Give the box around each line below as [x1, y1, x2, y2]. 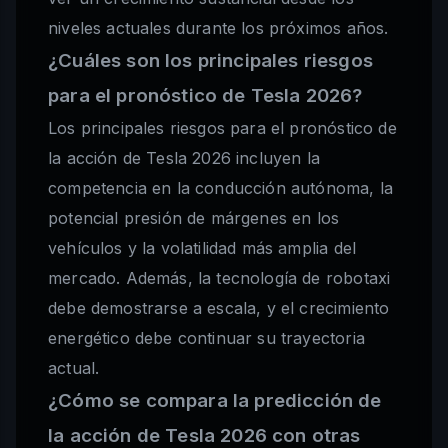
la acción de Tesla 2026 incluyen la [48, 148, 320, 169]
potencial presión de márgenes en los [48, 208, 340, 229]
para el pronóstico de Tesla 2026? [48, 84, 363, 108]
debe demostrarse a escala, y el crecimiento [48, 298, 390, 319]
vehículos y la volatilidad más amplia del [48, 238, 357, 259]
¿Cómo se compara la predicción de [48, 389, 382, 413]
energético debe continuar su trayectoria [48, 328, 365, 349]
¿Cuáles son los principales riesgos [48, 49, 373, 73]
